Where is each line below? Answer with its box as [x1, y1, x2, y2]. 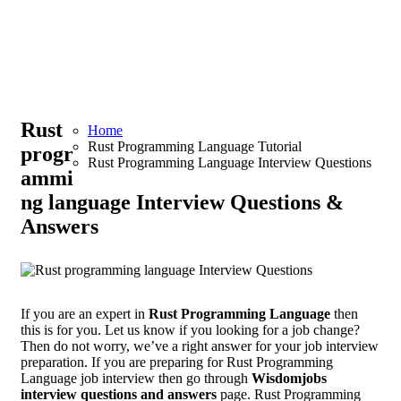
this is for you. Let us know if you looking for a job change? [21, 322, 360, 337]
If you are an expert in [21, 306, 149, 321]
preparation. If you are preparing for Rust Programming [21, 354, 333, 370]
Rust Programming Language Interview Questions [88, 155, 371, 170]
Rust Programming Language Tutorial [88, 139, 302, 154]
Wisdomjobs [252, 371, 327, 386]
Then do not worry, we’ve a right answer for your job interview [21, 338, 379, 354]
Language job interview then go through [21, 371, 252, 386]
